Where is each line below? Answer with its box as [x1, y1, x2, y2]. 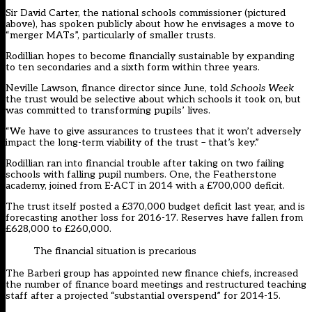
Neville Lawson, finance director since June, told [6, 81, 231, 94]
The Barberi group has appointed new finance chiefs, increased [6, 267, 298, 279]
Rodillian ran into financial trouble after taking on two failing [6, 157, 284, 169]
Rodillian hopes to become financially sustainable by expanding [6, 49, 295, 62]
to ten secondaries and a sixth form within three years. [6, 61, 260, 73]
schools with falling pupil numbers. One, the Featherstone [6, 168, 276, 180]
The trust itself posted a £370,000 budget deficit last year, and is [6, 200, 305, 212]
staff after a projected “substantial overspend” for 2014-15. [6, 289, 281, 302]
